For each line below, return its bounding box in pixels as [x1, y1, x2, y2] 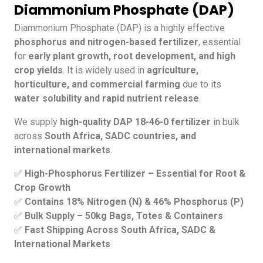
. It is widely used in [63, 64, 147, 76]
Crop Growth [14, 181, 70, 193]
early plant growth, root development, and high [28, 50, 235, 62]
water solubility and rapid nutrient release [14, 92, 199, 104]
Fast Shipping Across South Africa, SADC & [25, 224, 215, 235]
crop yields [14, 64, 63, 76]
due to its [180, 78, 221, 90]
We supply [14, 116, 60, 127]
